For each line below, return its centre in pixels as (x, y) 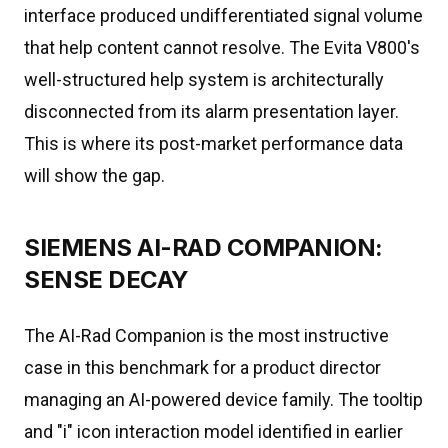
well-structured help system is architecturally (204, 79)
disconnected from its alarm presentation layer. (211, 111)
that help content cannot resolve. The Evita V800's (222, 47)
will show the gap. (94, 175)
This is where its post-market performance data (213, 143)
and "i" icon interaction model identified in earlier (213, 431)
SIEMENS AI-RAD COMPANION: (203, 247)
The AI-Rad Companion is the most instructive (206, 335)
